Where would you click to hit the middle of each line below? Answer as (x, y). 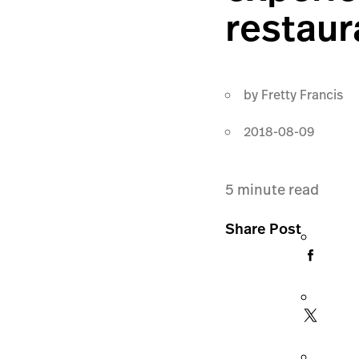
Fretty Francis (303, 95)
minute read (277, 189)
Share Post (264, 228)
